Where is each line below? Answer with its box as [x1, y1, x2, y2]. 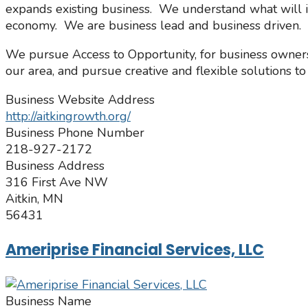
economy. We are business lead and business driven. [5, 17, 301, 34]
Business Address [5, 157, 104, 175]
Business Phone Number [5, 124, 144, 142]
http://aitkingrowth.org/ [5, 108, 131, 125]
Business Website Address [5, 91, 155, 109]
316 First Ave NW [5, 174, 108, 191]
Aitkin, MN [5, 190, 63, 208]
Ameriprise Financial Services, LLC [5, 239, 264, 261]
